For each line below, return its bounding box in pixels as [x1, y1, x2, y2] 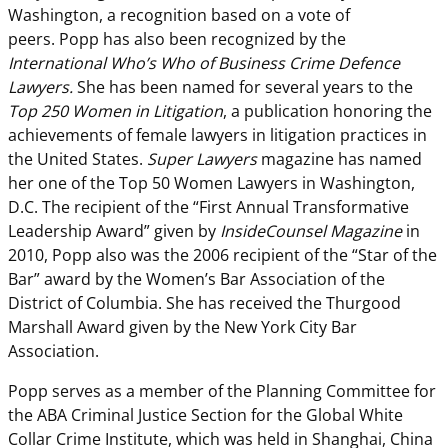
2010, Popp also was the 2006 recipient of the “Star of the [8, 244, 437, 267]
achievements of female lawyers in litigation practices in [8, 124, 427, 147]
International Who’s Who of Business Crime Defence [8, 52, 400, 75]
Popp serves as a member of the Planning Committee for [8, 380, 436, 403]
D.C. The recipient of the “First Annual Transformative [8, 196, 409, 219]
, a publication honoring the [223, 100, 432, 123]
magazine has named [257, 148, 422, 171]
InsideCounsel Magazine [220, 220, 402, 243]
